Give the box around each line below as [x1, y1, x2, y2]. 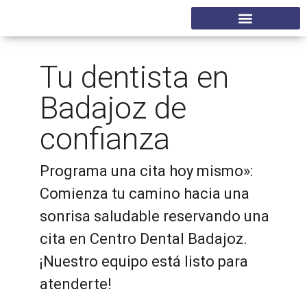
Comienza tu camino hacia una [39, 185, 249, 203]
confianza [39, 120, 170, 157]
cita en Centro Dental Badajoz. [39, 230, 247, 248]
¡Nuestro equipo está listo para [39, 253, 248, 271]
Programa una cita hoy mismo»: [39, 162, 253, 180]
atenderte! [39, 275, 112, 293]
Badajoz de [39, 89, 186, 126]
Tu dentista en [39, 58, 229, 95]
